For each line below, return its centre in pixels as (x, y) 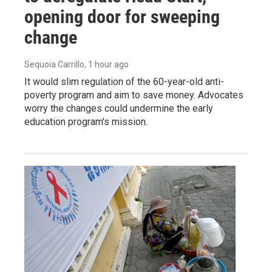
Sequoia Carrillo (54, 64)
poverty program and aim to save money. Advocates (134, 95)
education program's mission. (86, 121)
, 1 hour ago (107, 64)
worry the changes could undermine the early (119, 108)
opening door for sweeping (122, 16)
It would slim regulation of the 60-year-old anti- (124, 81)
